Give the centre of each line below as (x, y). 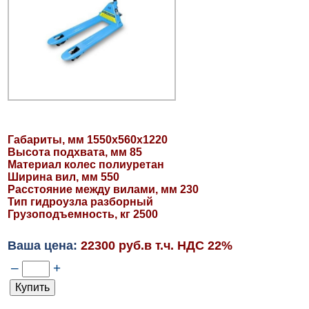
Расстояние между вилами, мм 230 (103, 189)
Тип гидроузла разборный (80, 201)
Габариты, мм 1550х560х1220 (87, 139)
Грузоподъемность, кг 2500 (82, 214)
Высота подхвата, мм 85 (74, 152)
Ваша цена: (44, 245)
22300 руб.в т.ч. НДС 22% (156, 245)
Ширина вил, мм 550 (63, 177)
